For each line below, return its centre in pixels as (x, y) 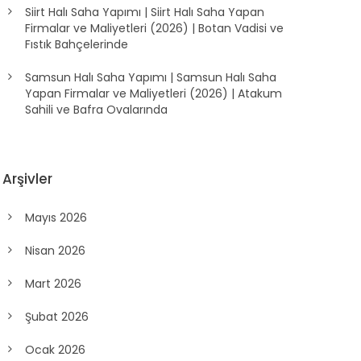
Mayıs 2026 (56, 217)
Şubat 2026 (56, 316)
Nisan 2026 (55, 250)
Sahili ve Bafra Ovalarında (96, 109)
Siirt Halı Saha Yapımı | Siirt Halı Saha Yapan (144, 12)
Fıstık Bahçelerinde (76, 44)
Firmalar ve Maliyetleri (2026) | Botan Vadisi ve (154, 28)
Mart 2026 (53, 283)
